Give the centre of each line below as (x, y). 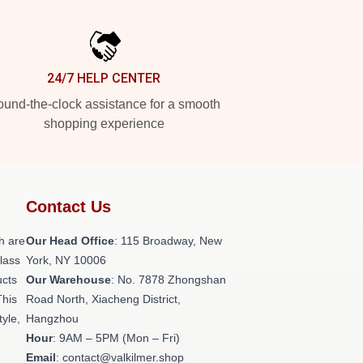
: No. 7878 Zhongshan (169, 280)
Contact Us (68, 207)
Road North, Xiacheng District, (103, 299)
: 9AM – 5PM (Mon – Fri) (116, 338)
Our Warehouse (68, 280)
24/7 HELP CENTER (104, 78)
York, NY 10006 (66, 260)
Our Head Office (70, 241)
